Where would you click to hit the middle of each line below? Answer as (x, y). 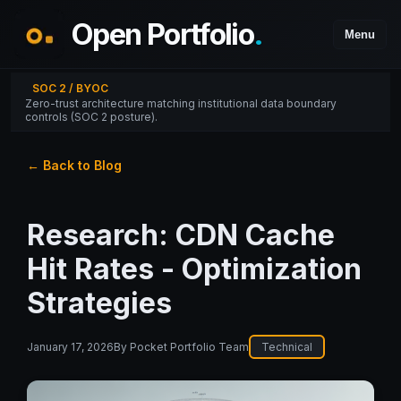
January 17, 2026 (70, 347)
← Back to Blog (74, 165)
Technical (286, 347)
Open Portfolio (163, 34)
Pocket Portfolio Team (189, 347)
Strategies (99, 303)
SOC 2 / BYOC (70, 88)
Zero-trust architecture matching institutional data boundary (181, 103)
